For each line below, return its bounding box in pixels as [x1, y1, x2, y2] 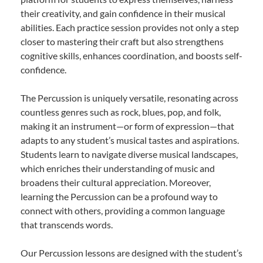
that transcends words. [21, 218, 113, 230]
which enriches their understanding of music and [21, 162, 215, 174]
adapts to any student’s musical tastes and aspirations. [21, 134, 239, 146]
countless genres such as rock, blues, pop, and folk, [21, 106, 221, 117]
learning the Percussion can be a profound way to [21, 190, 218, 202]
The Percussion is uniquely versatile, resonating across [21, 92, 238, 103]
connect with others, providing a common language [21, 204, 225, 216]
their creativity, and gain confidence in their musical [21, 7, 225, 19]
